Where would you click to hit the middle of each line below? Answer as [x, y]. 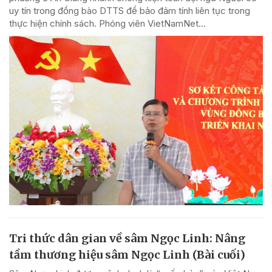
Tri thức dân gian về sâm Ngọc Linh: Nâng [127, 238]
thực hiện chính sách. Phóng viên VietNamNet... [107, 23]
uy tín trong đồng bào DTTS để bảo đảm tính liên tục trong [130, 10]
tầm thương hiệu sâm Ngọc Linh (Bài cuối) [127, 254]
